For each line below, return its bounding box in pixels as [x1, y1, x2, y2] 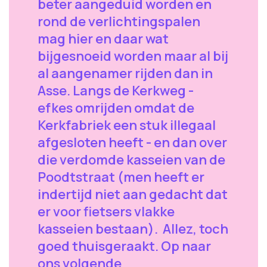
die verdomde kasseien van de [38, 151, 225, 169]
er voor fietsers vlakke [38, 203, 175, 221]
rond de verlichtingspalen [38, 13, 200, 30]
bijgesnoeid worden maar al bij [38, 47, 228, 65]
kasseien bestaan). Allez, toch [38, 220, 228, 238]
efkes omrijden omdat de [38, 99, 194, 117]
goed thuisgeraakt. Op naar [38, 237, 211, 255]
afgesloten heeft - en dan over [38, 133, 227, 151]
